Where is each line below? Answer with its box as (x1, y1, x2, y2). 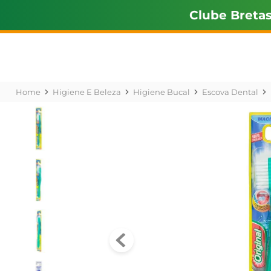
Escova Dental (201, 87, 258, 97)
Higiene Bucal (132, 87, 190, 97)
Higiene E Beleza (52, 87, 121, 97)
